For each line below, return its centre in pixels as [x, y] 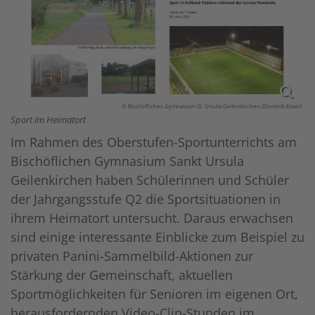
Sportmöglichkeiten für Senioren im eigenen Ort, [154, 294]
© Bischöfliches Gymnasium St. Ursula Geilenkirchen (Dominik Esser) [212, 105]
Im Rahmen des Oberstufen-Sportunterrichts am [154, 142]
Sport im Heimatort [48, 119]
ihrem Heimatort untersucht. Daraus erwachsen [152, 218]
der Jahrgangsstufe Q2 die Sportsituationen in [146, 199]
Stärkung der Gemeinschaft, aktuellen [122, 275]
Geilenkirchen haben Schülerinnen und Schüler [150, 180]
